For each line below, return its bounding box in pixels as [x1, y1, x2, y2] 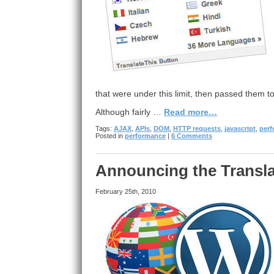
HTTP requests [172, 125, 221, 132]
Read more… [163, 107, 217, 117]
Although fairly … [95, 107, 164, 117]
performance [124, 132, 166, 139]
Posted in [95, 132, 125, 139]
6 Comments [171, 132, 212, 139]
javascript [224, 125, 256, 132]
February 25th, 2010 [95, 188, 156, 195]
